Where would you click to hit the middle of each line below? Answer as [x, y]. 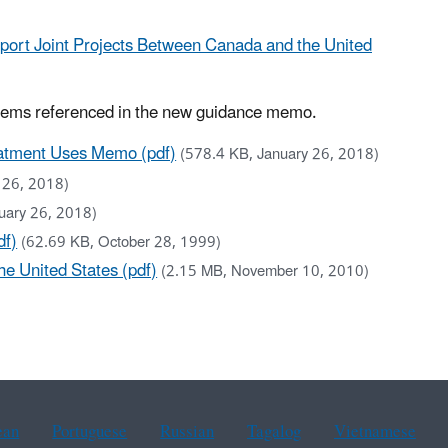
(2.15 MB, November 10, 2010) [265, 272]
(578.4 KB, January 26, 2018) [280, 155]
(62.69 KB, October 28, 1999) [121, 243]
